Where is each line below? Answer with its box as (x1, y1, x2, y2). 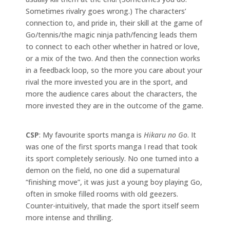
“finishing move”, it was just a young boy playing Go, (26, 177, 202, 187)
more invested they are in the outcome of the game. (26, 100, 203, 110)
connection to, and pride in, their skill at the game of (26, 17, 202, 28)
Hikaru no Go (144, 129, 187, 140)
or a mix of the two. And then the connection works (26, 53, 200, 63)
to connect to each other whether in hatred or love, (26, 41, 200, 51)
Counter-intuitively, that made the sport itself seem (26, 200, 199, 210)
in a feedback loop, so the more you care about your (26, 65, 202, 75)
